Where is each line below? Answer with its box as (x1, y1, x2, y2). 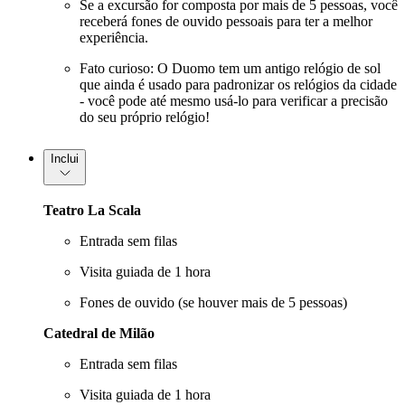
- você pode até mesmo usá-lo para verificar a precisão (80, 92, 388, 108)
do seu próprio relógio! (80, 108, 210, 125)
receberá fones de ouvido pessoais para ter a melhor (80, 13, 372, 29)
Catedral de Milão (43, 325, 155, 342)
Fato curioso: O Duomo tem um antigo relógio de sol (80, 60, 381, 76)
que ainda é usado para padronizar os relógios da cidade (80, 76, 397, 92)
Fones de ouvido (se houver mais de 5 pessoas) (80, 295, 347, 311)
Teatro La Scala (43, 202, 141, 219)
